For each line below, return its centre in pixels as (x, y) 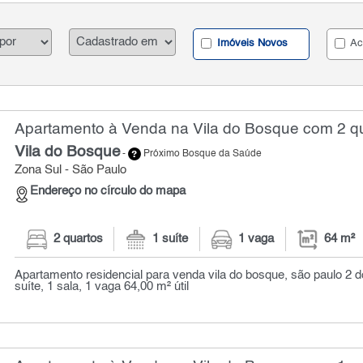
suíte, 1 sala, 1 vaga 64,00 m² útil (102, 286)
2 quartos (78, 239)
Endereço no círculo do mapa (108, 191)
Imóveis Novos (251, 44)
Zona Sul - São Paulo (71, 170)
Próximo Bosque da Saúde (202, 154)
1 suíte (171, 239)
